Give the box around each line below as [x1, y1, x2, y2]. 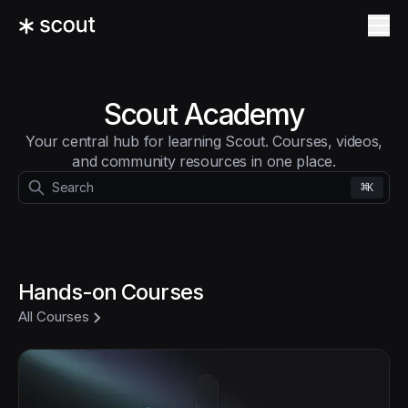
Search [52, 179, 94, 195]
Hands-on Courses [18, 279, 203, 305]
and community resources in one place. [72, 152, 336, 170]
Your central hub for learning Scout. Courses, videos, [25, 132, 383, 150]
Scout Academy [103, 97, 305, 132]
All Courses [18, 308, 89, 325]
